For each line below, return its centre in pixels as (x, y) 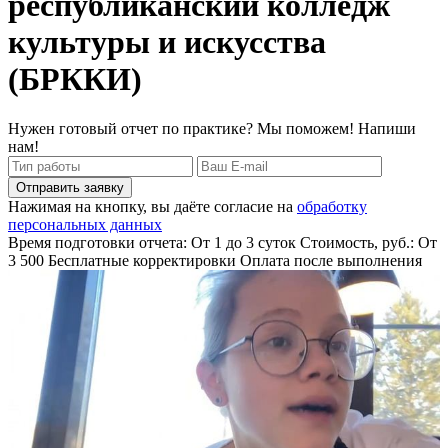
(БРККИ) (75, 79)
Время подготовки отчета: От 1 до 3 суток (154, 242)
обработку (332, 206)
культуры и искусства (167, 42)
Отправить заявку (70, 187)
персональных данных (85, 224)
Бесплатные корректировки (144, 260)
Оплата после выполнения (331, 260)
